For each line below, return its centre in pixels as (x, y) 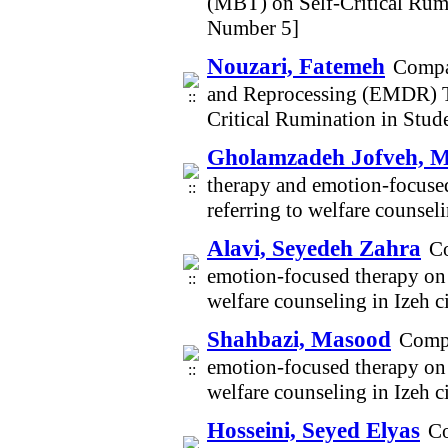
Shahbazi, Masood (299, 339)
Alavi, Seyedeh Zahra (314, 248)
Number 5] (253, 28)
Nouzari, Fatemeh (296, 66)
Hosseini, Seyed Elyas (313, 430)
